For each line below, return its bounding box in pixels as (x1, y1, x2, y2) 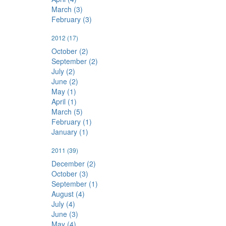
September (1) (51, 179, 98, 189)
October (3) (51, 168, 88, 179)
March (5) (51, 106, 83, 117)
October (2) (51, 46, 88, 56)
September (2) (51, 56, 98, 67)
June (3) (51, 209, 78, 219)
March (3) (51, 4, 83, 15)
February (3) (51, 14, 92, 25)
